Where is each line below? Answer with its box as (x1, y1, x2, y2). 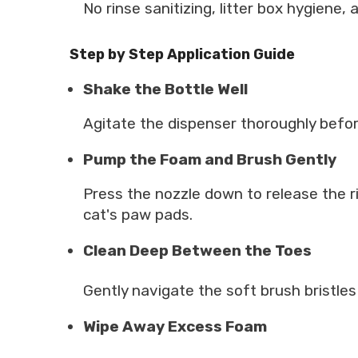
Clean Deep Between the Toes (83, 241, 312, 261)
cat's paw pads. (83, 205, 193, 225)
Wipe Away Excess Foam (83, 316, 267, 336)
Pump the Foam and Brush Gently (83, 150, 336, 169)
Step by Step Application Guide (70, 46, 295, 64)
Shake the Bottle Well (83, 80, 248, 99)
